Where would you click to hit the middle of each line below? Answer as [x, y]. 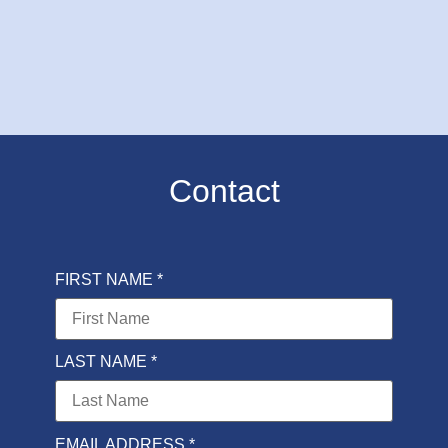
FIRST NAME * [109, 279]
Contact [224, 190]
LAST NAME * [106, 362]
